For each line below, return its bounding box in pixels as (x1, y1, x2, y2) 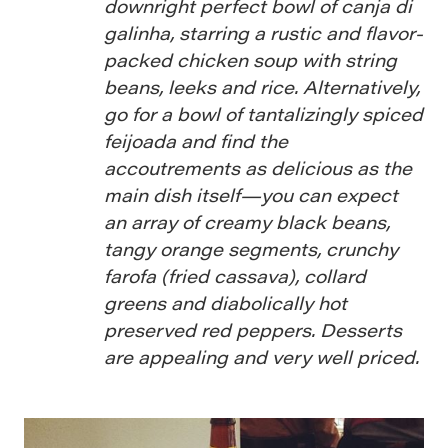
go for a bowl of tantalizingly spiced (104, 101, 423, 127)
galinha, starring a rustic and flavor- (104, 20, 423, 46)
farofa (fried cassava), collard (104, 263, 366, 289)
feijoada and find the (104, 128, 288, 154)
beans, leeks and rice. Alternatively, (104, 74, 420, 100)
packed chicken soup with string (104, 47, 397, 73)
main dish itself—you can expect (104, 182, 398, 208)
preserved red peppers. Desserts (104, 317, 402, 343)
